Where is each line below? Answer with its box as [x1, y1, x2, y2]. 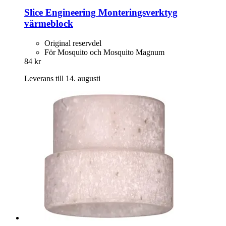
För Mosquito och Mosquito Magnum [44, 47, 164, 56]
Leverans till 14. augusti [24, 74, 100, 83]
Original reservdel [44, 38, 101, 47]
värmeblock [24, 18, 73, 29]
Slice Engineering [24, 7, 96, 18]
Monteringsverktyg [96, 7, 178, 18]
